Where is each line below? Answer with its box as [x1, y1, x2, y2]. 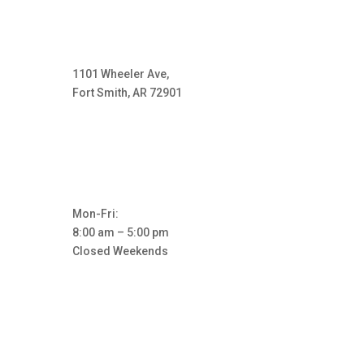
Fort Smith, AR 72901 [72, 85, 183, 99]
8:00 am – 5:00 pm [72, 225, 170, 239]
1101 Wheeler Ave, [72, 67, 170, 80]
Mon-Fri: [72, 206, 119, 220]
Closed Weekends [72, 244, 169, 258]
